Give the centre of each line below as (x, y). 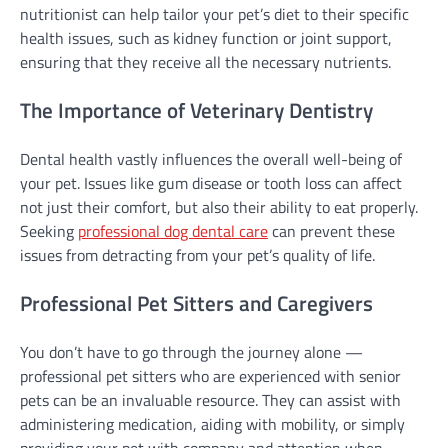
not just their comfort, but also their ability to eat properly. (219, 207)
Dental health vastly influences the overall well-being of (211, 159)
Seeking (49, 231)
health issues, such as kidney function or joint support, (206, 38)
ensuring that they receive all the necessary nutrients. (205, 62)
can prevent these (331, 231)
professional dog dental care (173, 231)
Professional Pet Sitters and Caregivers (196, 302)
